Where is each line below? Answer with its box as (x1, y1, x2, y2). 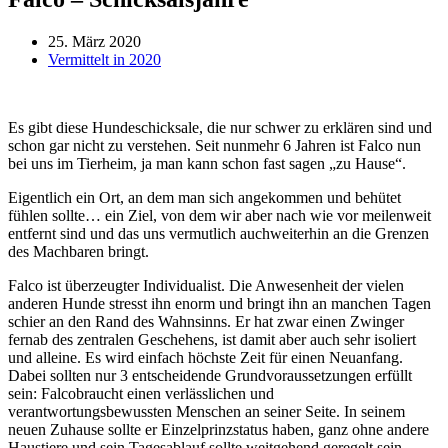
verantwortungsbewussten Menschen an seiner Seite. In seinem (8, 402, 405, 420)
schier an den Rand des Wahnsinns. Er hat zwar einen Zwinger (8, 312, 404, 330)
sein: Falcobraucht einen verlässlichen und (8, 384, 274, 402)
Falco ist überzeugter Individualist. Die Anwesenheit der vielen (8, 276, 404, 294)
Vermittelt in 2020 (48, 50, 161, 68)
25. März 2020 (48, 32, 141, 50)
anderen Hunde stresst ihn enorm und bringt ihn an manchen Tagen (8, 294, 431, 312)
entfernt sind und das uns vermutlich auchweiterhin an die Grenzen (8, 224, 429, 242)
